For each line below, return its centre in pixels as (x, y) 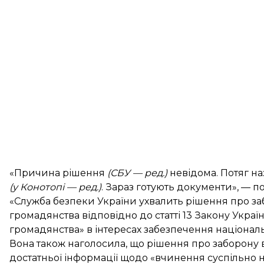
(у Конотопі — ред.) (55, 187)
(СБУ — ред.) (138, 173)
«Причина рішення (58, 173)
